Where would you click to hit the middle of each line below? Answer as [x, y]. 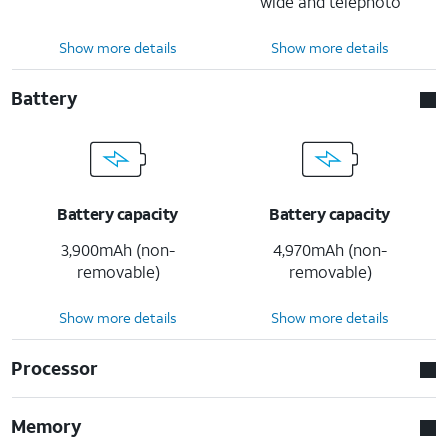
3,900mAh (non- [118, 249]
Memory [47, 425]
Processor [55, 367]
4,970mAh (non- [330, 249]
